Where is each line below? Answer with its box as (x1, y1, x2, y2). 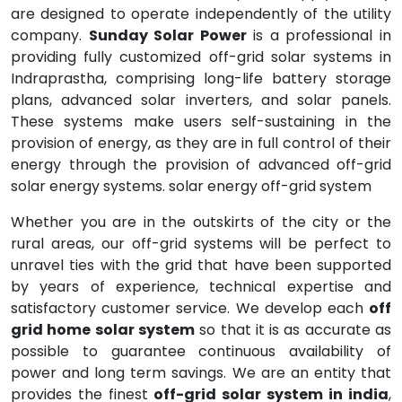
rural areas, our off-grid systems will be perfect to (11, 233, 391, 254)
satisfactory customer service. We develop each (11, 298, 369, 319)
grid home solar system (11, 319, 195, 340)
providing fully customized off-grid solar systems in (11, 47, 391, 67)
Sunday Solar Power (88, 25, 247, 46)
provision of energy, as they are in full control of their (11, 133, 391, 153)
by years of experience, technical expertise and (11, 276, 391, 297)
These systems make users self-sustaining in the (11, 111, 391, 132)
